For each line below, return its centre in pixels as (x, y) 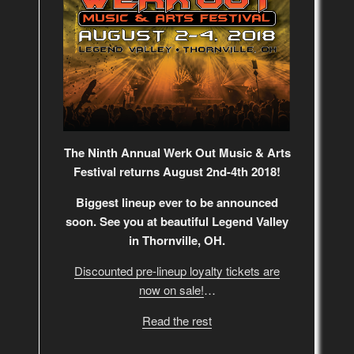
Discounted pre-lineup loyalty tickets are (177, 270)
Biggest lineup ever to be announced (177, 202)
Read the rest (177, 320)
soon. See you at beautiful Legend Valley (177, 221)
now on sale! (171, 289)
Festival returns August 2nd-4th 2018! (177, 171)
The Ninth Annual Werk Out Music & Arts (177, 152)
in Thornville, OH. (177, 240)
